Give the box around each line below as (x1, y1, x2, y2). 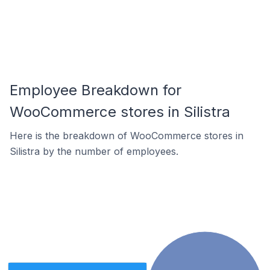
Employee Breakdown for (10, 81, 181, 99)
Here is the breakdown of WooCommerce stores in (10, 130, 243, 142)
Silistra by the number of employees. (10, 145, 178, 157)
